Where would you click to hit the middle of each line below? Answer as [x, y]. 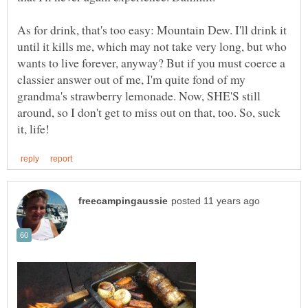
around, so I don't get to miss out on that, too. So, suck [149, 112]
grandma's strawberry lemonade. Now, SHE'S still [139, 95]
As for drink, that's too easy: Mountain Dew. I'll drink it [152, 29]
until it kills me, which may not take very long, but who [152, 46]
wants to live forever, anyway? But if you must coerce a [151, 62]
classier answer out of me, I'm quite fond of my [131, 79]
